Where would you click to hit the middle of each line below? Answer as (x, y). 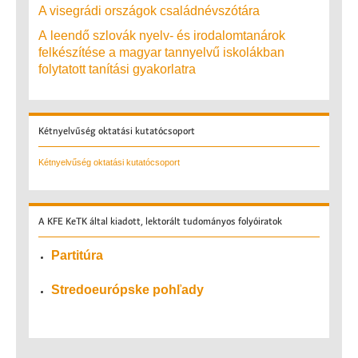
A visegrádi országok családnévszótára (149, 10)
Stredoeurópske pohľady (127, 289)
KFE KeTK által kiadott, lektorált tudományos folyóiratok (163, 221)
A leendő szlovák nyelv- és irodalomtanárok (162, 35)
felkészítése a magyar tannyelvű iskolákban (161, 52)
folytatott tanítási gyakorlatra (119, 69)
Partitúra (77, 255)
